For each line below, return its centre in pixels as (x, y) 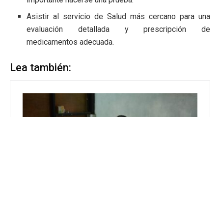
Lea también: (41, 68)
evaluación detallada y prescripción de (118, 29)
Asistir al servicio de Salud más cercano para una (118, 17)
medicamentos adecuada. (70, 42)
